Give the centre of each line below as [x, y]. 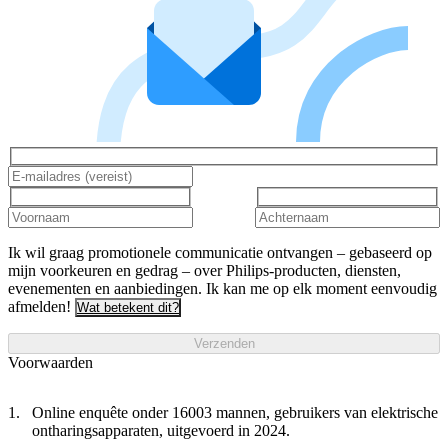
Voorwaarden [50, 362]
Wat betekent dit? [128, 307]
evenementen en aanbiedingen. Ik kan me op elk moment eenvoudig [222, 288]
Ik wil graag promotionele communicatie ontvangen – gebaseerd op [220, 252]
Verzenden [224, 343]
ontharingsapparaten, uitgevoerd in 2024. [161, 430]
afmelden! [39, 306]
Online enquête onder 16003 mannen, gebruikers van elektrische [235, 412]
